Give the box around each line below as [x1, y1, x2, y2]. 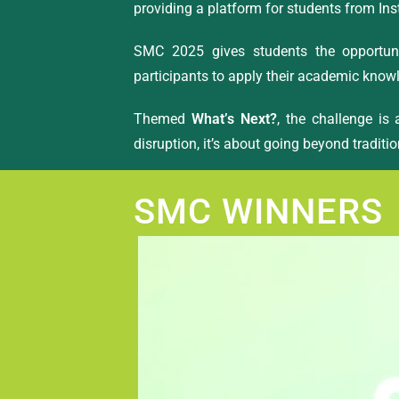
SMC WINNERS [134, 190, 383, 232]
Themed [134, 110, 191, 127]
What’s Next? [191, 110, 277, 127]
